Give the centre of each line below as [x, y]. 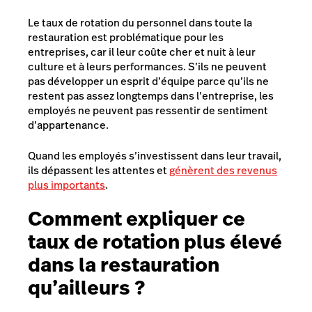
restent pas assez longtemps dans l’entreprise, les [151, 96]
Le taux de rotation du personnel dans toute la [140, 23]
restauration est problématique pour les [126, 38]
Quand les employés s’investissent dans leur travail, [155, 155]
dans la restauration [124, 265]
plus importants [67, 185]
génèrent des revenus [223, 170]
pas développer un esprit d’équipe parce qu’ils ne [148, 81]
